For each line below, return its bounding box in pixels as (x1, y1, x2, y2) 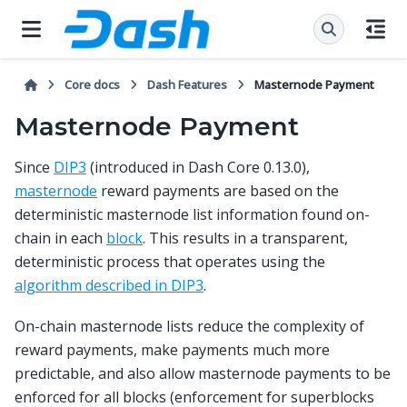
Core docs (65, 76, 121, 93)
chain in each (15, 228, 106, 249)
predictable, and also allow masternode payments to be (15, 362, 391, 383)
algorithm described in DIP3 (15, 275, 203, 296)
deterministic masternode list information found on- (15, 204, 370, 225)
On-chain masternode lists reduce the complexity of (15, 315, 364, 336)
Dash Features (147, 76, 228, 93)
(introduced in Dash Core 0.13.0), (86, 157, 310, 178)
